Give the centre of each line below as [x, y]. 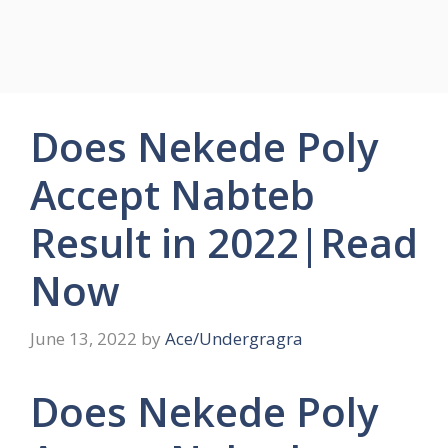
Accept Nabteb [172, 194]
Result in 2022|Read [224, 242]
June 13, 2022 [83, 338]
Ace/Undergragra [234, 338]
